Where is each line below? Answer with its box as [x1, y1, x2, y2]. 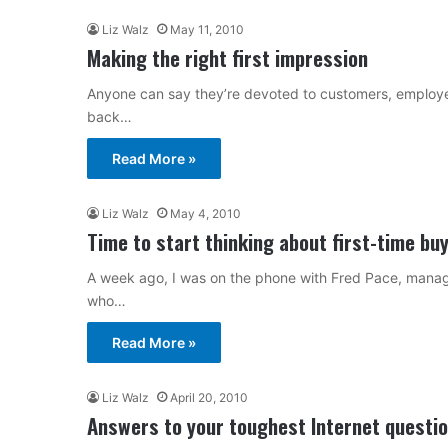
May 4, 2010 [170, 205, 241, 221]
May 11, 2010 [170, 21, 244, 37]
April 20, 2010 [170, 389, 248, 405]
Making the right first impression [87, 41, 368, 73]
